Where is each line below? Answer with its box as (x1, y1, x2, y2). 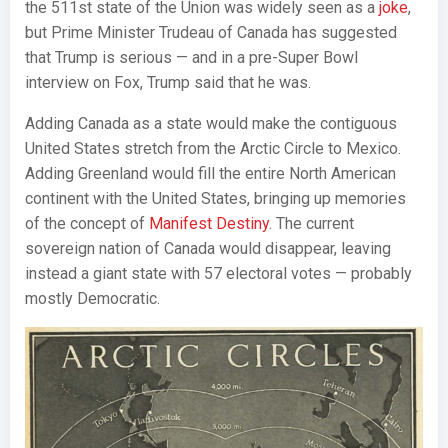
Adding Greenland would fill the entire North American (25, 164, 396, 183)
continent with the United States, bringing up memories (25, 189, 406, 208)
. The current (269, 214, 354, 233)
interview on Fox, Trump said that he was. (25, 73, 311, 92)
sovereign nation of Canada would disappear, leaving (25, 239, 391, 258)
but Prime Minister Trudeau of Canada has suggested (25, 23, 397, 42)
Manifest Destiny (149, 214, 269, 233)
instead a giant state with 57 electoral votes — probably (25, 264, 412, 283)
